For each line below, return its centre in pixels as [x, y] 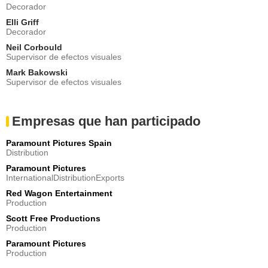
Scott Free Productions [53, 218]
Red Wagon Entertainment [59, 193]
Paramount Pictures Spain [59, 143]
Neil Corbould [34, 47]
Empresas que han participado [106, 121]
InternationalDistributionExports [65, 177]
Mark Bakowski [37, 72]
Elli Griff [22, 22]
